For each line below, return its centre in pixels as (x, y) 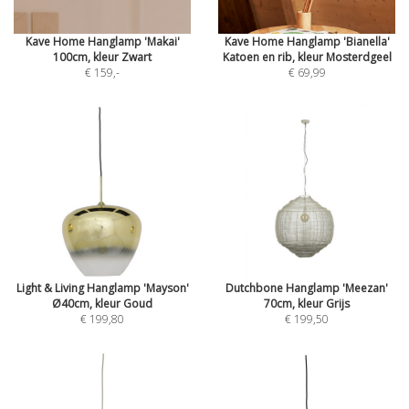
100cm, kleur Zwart (102, 57)
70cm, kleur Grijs (307, 304)
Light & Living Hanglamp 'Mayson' (102, 288)
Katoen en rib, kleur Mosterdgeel (307, 57)
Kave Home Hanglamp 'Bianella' (307, 42)
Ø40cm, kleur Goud (102, 304)
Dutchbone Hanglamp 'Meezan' (307, 288)
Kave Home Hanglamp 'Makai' (102, 42)
